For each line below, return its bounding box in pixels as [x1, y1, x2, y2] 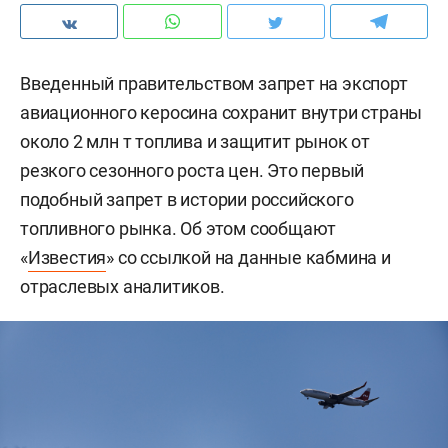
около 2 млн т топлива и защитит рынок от [20, 131, 370, 152]
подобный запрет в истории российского [20, 189, 354, 210]
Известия [27, 247, 107, 268]
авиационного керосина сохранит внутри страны [20, 102, 423, 123]
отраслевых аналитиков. [20, 276, 225, 297]
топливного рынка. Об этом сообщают [20, 218, 337, 239]
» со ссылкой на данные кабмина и [106, 247, 391, 268]
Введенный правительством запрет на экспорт [20, 73, 408, 94]
